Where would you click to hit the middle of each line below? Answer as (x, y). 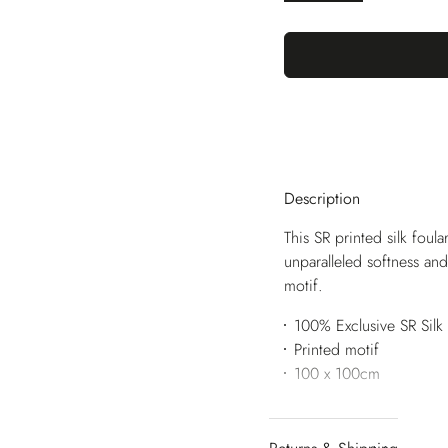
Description (322, 198)
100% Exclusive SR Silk (368, 326)
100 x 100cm (336, 374)
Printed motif (336, 350)
